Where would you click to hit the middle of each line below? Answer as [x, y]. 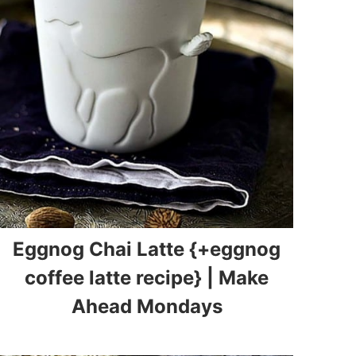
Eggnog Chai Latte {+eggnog [147, 249]
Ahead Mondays [147, 306]
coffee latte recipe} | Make [147, 277]
